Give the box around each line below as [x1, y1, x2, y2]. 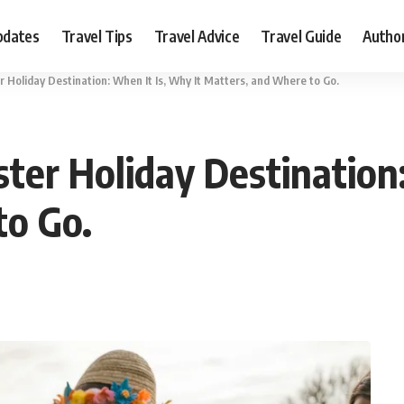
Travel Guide [261, 25, 342, 46]
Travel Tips [60, 25, 133, 46]
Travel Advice [153, 25, 240, 46]
